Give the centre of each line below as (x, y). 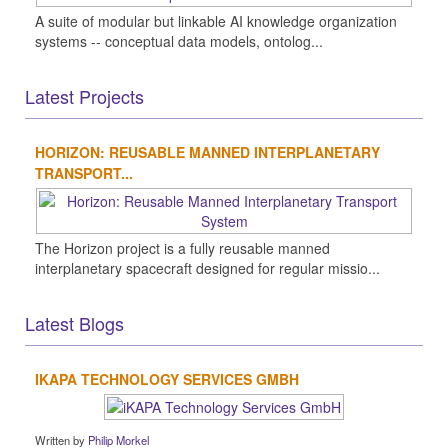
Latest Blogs (74, 322)
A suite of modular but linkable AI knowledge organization (216, 20)
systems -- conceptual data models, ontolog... (179, 40)
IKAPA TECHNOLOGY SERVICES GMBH (167, 378)
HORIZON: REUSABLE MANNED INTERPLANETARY (207, 151)
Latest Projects (84, 95)
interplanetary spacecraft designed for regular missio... (207, 267)
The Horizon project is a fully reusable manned (182, 247)
